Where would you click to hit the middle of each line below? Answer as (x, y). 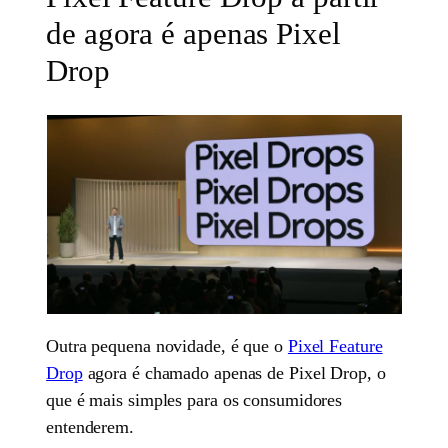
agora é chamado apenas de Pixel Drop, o (234, 372)
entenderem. (90, 426)
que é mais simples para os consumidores (194, 399)
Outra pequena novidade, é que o (167, 345)
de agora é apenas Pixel (193, 33)
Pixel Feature (335, 345)
